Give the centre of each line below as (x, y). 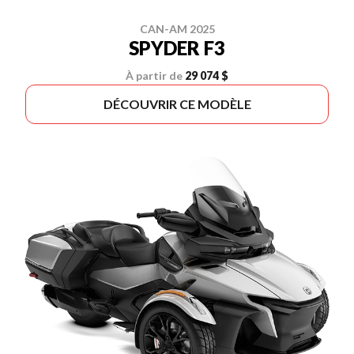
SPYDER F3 (177, 47)
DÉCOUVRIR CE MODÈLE (177, 104)
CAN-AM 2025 (177, 28)
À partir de (154, 75)
